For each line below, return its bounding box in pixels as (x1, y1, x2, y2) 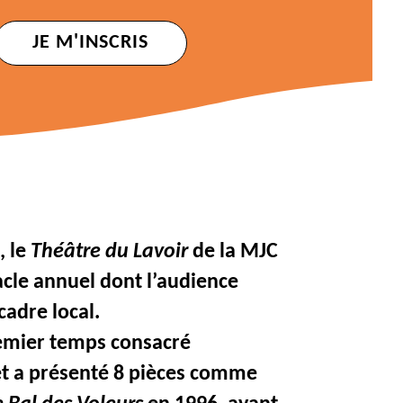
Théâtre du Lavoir (31, 241, 189, 264)
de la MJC (188, 241, 279, 264)
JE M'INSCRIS (31, 32, 148, 54)
